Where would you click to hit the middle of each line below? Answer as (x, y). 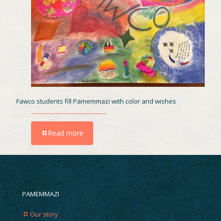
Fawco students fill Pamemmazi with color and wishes (96, 101)
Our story (44, 214)
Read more (66, 133)
